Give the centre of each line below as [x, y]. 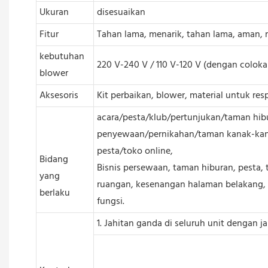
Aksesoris [59, 95]
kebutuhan [62, 57]
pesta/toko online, [135, 151]
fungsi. [110, 201]
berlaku [54, 193]
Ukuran [54, 12]
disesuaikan [121, 12]
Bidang [54, 159]
